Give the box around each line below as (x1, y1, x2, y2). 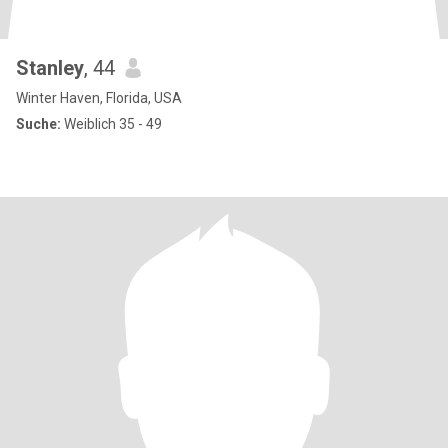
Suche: (16, 116, 61, 132)
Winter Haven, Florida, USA (16, 90, 182, 106)
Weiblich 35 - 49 (61, 116, 162, 132)
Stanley (16, 56, 84, 80)
